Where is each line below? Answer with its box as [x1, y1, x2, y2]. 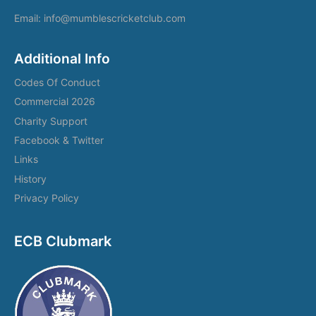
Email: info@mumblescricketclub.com [14, 11, 186, 24]
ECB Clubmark [14, 233, 111, 250]
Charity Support [14, 114, 87, 127]
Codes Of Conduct [14, 75, 100, 88]
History [14, 172, 47, 185]
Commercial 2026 [14, 95, 95, 108]
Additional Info [14, 49, 110, 67]
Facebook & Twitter [14, 134, 104, 147]
